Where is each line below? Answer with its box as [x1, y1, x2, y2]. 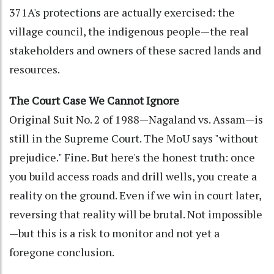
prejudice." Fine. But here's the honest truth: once [9, 149, 255, 165]
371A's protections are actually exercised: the [9, 4, 235, 20]
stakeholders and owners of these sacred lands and [9, 42, 261, 57]
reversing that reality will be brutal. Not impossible [9, 206, 262, 221]
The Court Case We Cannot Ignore [9, 92, 179, 108]
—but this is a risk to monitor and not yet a [9, 225, 220, 240]
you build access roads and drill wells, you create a [9, 168, 257, 183]
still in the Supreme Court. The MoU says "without [9, 130, 258, 146]
